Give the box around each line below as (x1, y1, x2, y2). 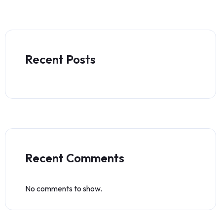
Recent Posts (25, 52, 96, 67)
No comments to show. (25, 184, 102, 193)
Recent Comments (25, 150, 124, 165)
